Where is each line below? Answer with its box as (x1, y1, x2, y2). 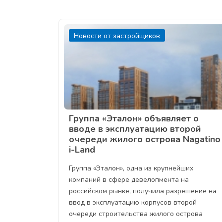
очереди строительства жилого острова (69, 209, 203, 219)
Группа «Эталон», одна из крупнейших (69, 164, 193, 173)
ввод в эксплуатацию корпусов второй (69, 198, 197, 208)
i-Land (69, 144, 95, 156)
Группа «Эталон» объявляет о (69, 112, 199, 125)
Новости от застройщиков (74, 31, 160, 41)
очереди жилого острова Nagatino (69, 133, 221, 146)
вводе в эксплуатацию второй (69, 123, 201, 135)
